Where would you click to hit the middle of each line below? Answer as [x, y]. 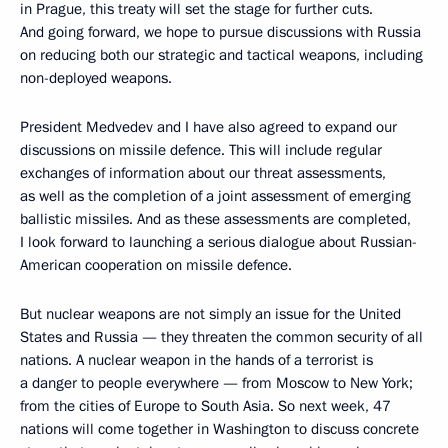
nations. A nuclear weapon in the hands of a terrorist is [196, 360]
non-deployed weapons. [96, 78]
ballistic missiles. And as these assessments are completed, [215, 219]
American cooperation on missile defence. [156, 265]
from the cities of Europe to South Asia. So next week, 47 [205, 406]
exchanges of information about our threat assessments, [203, 173]
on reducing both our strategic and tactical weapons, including [221, 55]
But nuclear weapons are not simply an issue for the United [210, 314]
